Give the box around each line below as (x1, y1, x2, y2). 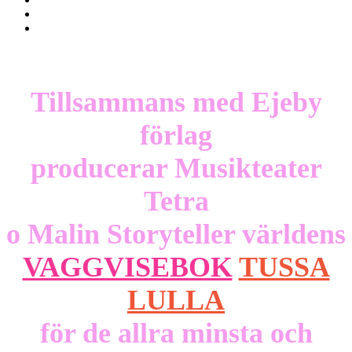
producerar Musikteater (30, 152, 322, 184)
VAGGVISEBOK (22, 251, 233, 283)
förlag (140, 119, 212, 151)
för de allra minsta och (39, 317, 313, 349)
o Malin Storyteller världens (6, 218, 346, 250)
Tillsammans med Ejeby (30, 86, 322, 118)
